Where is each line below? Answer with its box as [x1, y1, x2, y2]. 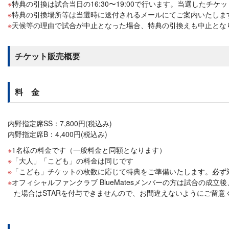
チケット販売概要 [15, 50, 80, 62]
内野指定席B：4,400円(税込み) [8, 129, 107, 139]
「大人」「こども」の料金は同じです [12, 155, 133, 166]
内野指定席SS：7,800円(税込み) [8, 118, 112, 128]
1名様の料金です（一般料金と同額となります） [12, 145, 166, 155]
